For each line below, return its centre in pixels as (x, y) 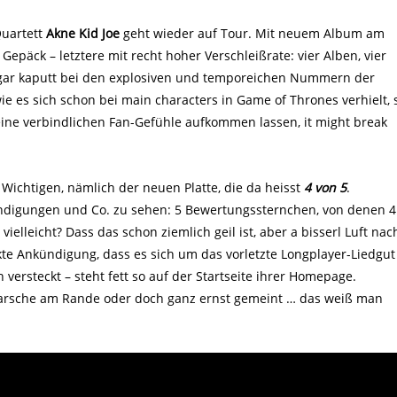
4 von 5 (325, 187)
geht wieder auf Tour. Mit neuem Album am (252, 33)
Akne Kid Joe (83, 33)
